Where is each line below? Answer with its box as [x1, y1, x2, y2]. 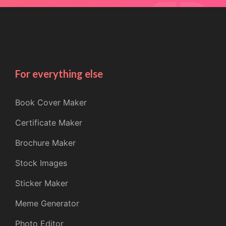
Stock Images [15, 158, 67, 168]
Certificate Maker [15, 118, 82, 128]
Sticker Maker [15, 178, 68, 189]
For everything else [15, 68, 103, 80]
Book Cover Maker [15, 97, 87, 108]
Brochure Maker [15, 138, 76, 148]
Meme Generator [15, 198, 79, 209]
